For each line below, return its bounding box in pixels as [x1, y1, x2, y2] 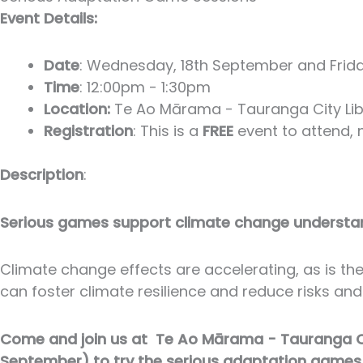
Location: [44, 99, 114, 120]
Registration [44, 121, 133, 142]
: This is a [133, 121, 203, 142]
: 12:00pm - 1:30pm [79, 77, 211, 98]
